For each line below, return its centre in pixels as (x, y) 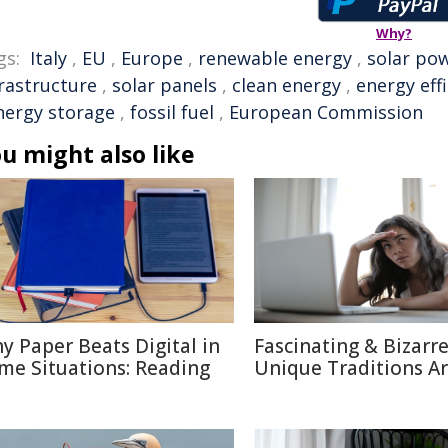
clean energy (286, 85)
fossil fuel (172, 112)
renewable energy (275, 58)
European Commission (326, 112)
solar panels (164, 85)
